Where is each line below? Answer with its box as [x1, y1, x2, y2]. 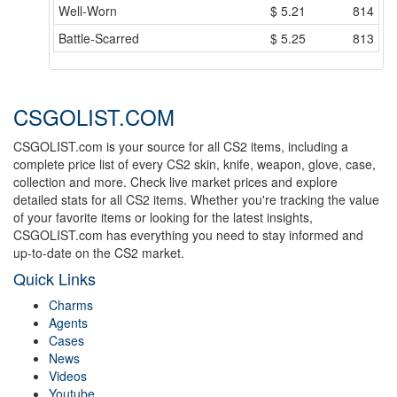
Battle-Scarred [58, 29, 139, 48]
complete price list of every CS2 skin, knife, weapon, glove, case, [13, 155, 376, 174]
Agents [49, 314, 88, 332]
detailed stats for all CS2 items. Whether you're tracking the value [13, 191, 379, 209]
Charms [49, 296, 93, 315]
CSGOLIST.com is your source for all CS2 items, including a [13, 137, 348, 156]
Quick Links [13, 267, 96, 291]
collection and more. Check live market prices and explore [13, 173, 338, 191]
